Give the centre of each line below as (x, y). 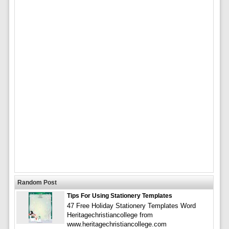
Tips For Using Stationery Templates (119, 196)
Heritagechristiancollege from (110, 215)
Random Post (37, 182)
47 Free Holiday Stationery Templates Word (131, 205)
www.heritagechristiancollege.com (117, 224)
